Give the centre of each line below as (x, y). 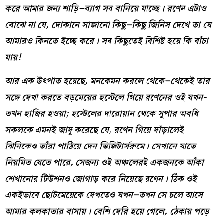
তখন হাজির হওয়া (35, 113)
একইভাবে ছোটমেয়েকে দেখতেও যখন (69, 195)
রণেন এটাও (186, 9)
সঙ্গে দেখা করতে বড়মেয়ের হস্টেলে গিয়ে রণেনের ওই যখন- (106, 97)
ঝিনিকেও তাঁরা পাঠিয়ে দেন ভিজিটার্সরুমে (74, 146)
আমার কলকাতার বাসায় (45, 211)
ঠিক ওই (184, 179)
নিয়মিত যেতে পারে (37, 162)
